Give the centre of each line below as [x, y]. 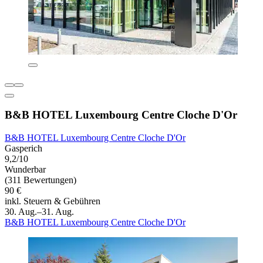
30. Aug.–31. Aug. [39, 212]
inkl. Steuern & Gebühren [53, 201]
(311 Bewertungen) [41, 180]
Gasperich [23, 149]
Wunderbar [25, 170]
